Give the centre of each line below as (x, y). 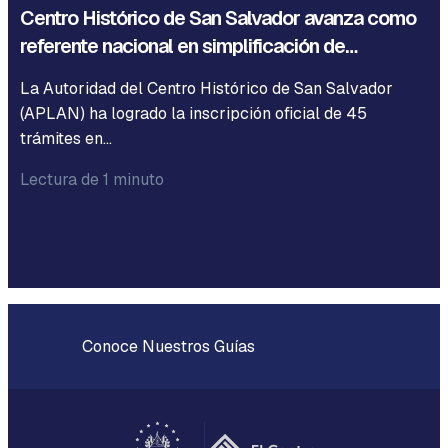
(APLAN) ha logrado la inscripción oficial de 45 (193, 113)
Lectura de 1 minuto (92, 179)
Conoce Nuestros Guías (166, 346)
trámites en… (66, 138)
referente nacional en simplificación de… (188, 46)
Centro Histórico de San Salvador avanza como (218, 18)
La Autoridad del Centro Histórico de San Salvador (206, 88)
